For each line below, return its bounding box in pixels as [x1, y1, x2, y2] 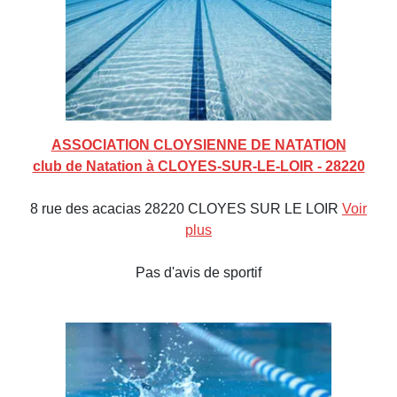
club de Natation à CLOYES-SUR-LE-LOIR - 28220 [32, 159, 365, 174]
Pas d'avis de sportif [136, 265, 261, 280]
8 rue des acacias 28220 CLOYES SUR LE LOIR [30, 201, 342, 216]
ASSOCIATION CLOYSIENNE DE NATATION [51, 137, 346, 152]
